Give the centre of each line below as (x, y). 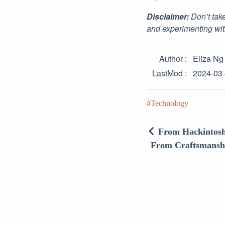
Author (171, 59)
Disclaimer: (168, 16)
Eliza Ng (208, 59)
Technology (170, 103)
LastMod (167, 73)
